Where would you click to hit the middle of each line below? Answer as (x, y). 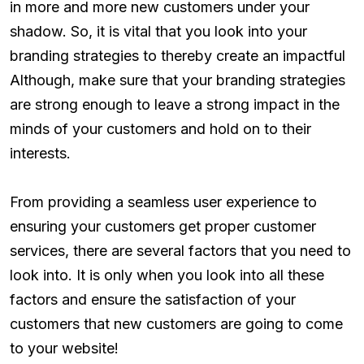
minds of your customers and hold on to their (160, 129)
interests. (40, 154)
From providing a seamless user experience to (163, 202)
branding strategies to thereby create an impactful (178, 56)
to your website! (64, 349)
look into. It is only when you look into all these (167, 275)
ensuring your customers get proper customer (163, 227)
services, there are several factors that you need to (180, 251)
